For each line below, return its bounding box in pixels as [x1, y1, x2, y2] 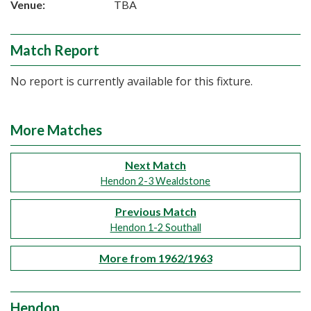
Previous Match [115, 205, 196, 218]
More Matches [10, 121, 102, 138]
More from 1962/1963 [99, 251, 212, 264]
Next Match [125, 158, 186, 171]
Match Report [10, 42, 99, 58]
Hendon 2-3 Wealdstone [101, 175, 210, 187]
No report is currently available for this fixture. [10, 74, 253, 89]
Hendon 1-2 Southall [110, 221, 201, 233]
